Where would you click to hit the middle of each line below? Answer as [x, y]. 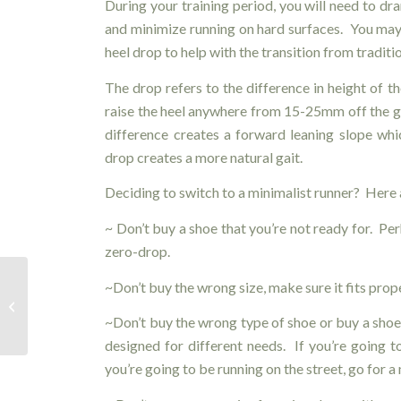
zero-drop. [138, 251]
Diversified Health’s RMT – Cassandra [130, 296]
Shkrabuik [57, 315]
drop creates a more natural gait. [204, 157]
